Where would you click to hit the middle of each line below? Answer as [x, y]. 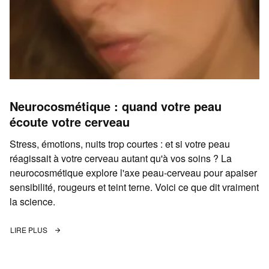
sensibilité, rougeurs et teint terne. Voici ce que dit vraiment [134, 187]
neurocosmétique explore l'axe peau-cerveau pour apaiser [133, 173]
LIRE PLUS [30, 230]
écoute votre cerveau [70, 122]
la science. [32, 202]
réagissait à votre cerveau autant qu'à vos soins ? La [121, 159]
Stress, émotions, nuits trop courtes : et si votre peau [120, 144]
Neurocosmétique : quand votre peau [116, 106]
